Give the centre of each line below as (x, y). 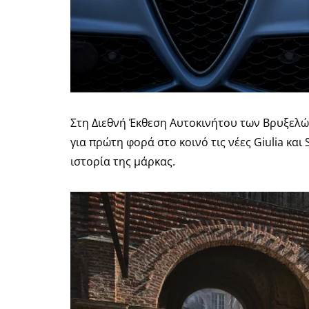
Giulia (269, 142)
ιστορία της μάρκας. (123, 161)
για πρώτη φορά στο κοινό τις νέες (162, 142)
